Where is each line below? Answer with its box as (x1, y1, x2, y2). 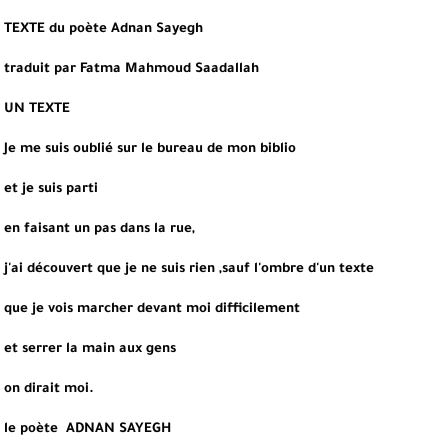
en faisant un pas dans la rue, (4, 222, 195, 237)
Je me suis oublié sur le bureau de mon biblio (4, 142, 296, 157)
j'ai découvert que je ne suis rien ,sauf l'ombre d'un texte (4, 262, 374, 277)
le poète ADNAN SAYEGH (4, 422, 171, 437)
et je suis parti (4, 182, 98, 197)
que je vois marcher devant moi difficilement (4, 302, 300, 317)
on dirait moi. (4, 382, 94, 397)
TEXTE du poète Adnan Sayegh (4, 22, 203, 37)
